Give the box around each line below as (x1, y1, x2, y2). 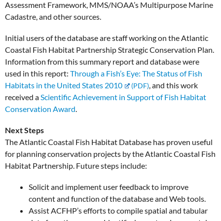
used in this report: (5, 68, 70, 78)
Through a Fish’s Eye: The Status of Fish (70, 68, 202, 78)
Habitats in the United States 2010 (5, 80, 122, 90)
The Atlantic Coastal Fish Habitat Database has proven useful (5, 137, 213, 147)
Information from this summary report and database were (5, 56, 199, 66)
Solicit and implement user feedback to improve (29, 182, 188, 192)
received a (5, 92, 40, 102)
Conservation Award (5, 104, 75, 113)
